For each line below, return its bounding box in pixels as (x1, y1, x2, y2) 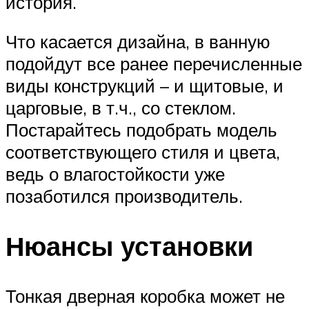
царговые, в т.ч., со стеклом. (6, 97, 236, 119)
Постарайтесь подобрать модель (6, 119, 277, 141)
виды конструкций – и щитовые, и (6, 74, 283, 97)
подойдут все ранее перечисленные (6, 52, 302, 75)
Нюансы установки (6, 229, 253, 263)
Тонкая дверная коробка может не (6, 284, 285, 307)
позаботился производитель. (6, 185, 243, 208)
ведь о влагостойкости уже (6, 163, 225, 186)
